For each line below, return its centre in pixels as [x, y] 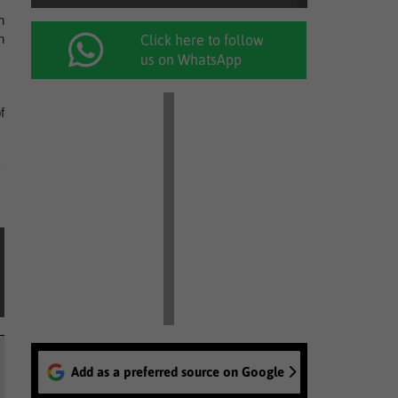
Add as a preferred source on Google [177, 372]
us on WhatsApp [191, 60]
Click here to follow [203, 40]
